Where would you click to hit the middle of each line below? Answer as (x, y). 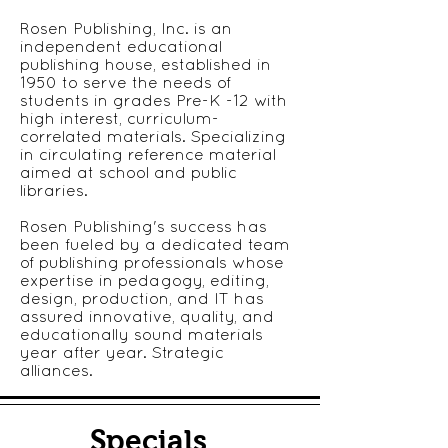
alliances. (56, 370)
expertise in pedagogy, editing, (144, 280)
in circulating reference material (148, 154)
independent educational (121, 46)
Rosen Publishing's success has (143, 226)
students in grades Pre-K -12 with (153, 100)
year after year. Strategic (122, 352)
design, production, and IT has (142, 298)
